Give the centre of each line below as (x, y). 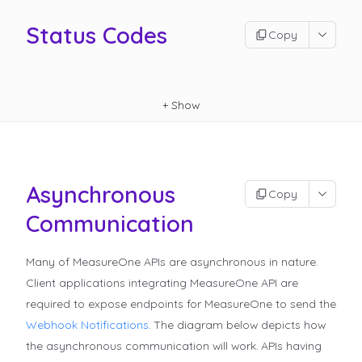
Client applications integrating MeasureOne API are (162, 283)
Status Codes (97, 35)
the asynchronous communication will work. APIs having (174, 346)
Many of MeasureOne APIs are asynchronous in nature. (172, 262)
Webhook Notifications (87, 325)
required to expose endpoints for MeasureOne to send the (181, 304)
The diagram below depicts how (240, 325)
